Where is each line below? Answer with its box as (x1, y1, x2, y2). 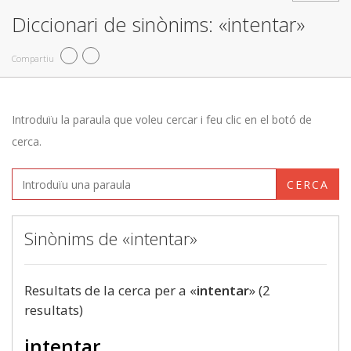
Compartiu (12, 52, 54, 64)
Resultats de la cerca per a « (24, 281, 197, 299)
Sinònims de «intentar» (24, 226, 197, 250)
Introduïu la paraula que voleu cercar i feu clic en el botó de (12, 112, 312, 127)
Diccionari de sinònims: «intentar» (12, 11, 305, 38)
